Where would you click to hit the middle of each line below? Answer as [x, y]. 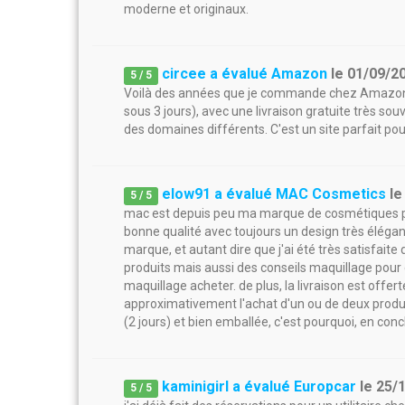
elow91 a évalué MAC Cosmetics [274, 194]
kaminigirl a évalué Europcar [259, 386]
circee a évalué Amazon [245, 74]
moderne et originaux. [186, 9]
